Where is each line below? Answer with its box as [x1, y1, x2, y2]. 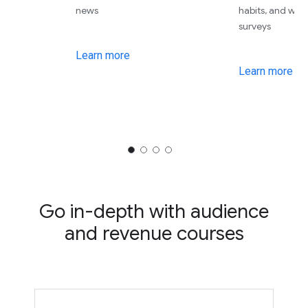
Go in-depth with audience [39, 199, 269, 224]
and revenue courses [64, 221, 244, 246]
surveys [239, 20, 272, 33]
